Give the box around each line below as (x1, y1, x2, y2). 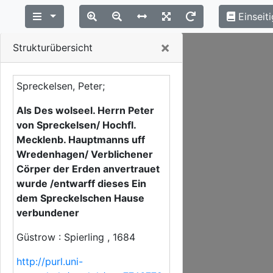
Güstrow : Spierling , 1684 (16, 231, 135, 243)
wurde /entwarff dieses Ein (16, 177, 146, 190)
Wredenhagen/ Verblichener (16, 148, 153, 160)
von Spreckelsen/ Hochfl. (16, 119, 136, 131)
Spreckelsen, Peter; (16, 80, 105, 92)
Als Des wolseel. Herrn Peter (16, 104, 154, 116)
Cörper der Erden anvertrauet (16, 163, 160, 175)
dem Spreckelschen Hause (16, 192, 144, 204)
